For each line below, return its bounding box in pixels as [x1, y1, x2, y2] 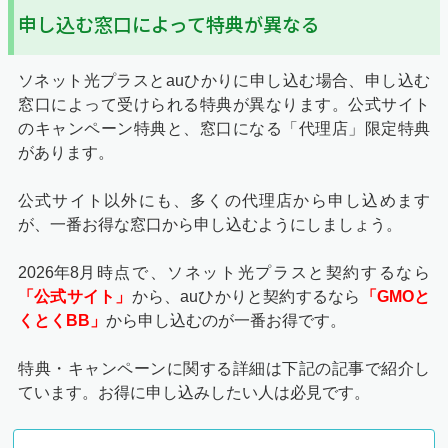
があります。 [18, 144, 114, 162]
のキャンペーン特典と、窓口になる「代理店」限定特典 [18, 120, 430, 138]
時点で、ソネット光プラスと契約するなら [96, 264, 431, 282]
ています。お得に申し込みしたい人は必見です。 [18, 384, 370, 402]
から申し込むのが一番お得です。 [106, 312, 346, 330]
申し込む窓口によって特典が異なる [18, 14, 320, 38]
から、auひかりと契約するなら [131, 288, 361, 306]
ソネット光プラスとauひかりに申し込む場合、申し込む [18, 72, 430, 90]
